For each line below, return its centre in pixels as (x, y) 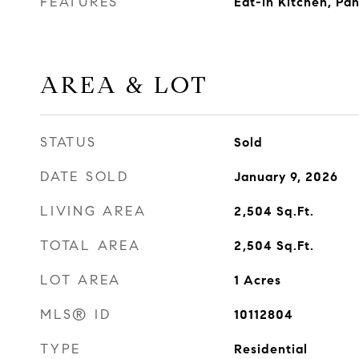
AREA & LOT (124, 85)
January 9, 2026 (286, 177)
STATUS (69, 142)
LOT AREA (81, 280)
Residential (270, 349)
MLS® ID (76, 315)
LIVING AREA (93, 211)
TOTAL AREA (91, 246)
